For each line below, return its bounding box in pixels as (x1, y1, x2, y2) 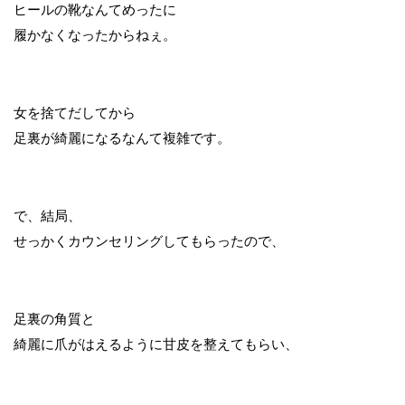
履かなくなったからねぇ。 (14, 27, 176, 42)
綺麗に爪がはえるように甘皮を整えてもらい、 (14, 336, 298, 352)
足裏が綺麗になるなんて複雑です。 (14, 130, 231, 146)
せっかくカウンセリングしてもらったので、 (14, 233, 285, 249)
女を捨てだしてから (14, 105, 136, 120)
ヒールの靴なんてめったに (14, 2, 176, 17)
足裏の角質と (14, 311, 95, 326)
